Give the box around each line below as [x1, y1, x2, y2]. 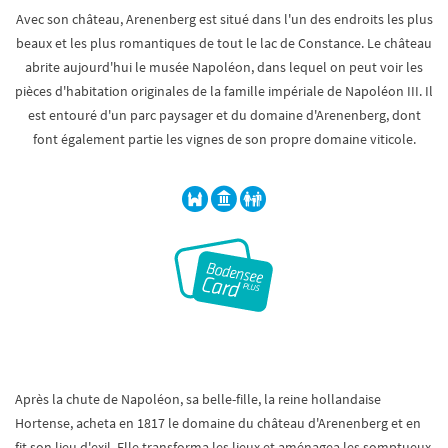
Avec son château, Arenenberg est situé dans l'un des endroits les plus [15, 10, 433, 28]
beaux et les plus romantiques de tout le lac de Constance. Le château [16, 34, 432, 52]
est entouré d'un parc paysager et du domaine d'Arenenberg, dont [27, 106, 421, 124]
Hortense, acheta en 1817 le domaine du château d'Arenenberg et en [15, 414, 421, 432]
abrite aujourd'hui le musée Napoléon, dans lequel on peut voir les [25, 58, 423, 76]
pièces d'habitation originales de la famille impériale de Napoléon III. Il [15, 82, 433, 100]
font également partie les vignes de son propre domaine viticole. [32, 130, 416, 148]
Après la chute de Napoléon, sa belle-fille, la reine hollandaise [15, 390, 381, 408]
